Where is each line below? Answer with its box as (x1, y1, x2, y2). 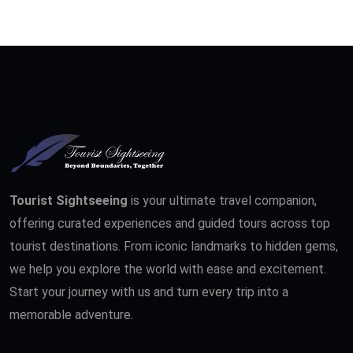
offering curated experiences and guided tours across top (9, 215, 330, 231)
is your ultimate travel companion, (128, 192, 317, 208)
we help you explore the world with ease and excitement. (9, 261, 326, 277)
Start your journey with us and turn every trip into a (9, 284, 288, 299)
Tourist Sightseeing (9, 192, 128, 208)
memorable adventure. (9, 307, 133, 322)
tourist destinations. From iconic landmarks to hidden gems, (9, 238, 338, 254)
